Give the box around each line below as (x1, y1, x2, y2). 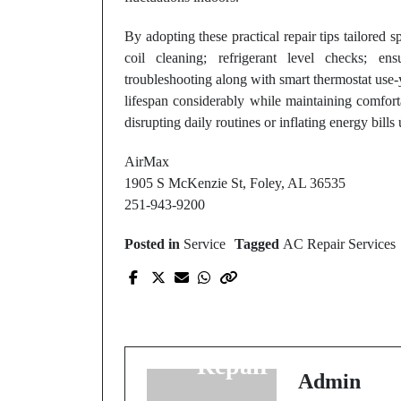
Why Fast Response (175, 292, 386, 320)
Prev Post (252, 265, 307, 281)
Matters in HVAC (186, 321, 374, 350)
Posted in (124, 236, 183, 252)
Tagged (235, 236, 283, 252)
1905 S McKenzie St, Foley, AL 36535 (124, 175, 346, 191)
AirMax (124, 154, 169, 169)
